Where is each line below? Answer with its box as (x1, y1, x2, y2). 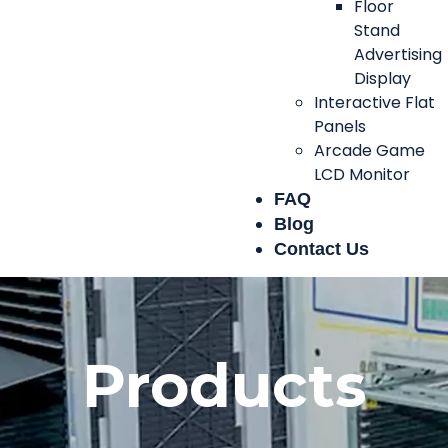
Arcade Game (314, 139, 425, 162)
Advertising (354, 43, 442, 66)
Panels (314, 115, 366, 138)
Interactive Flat (314, 91, 435, 114)
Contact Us (274, 239, 369, 259)
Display (354, 67, 411, 90)
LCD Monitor (314, 163, 410, 186)
